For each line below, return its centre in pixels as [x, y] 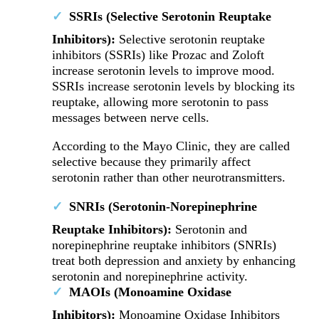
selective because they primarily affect [151, 162]
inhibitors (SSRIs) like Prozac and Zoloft [158, 54]
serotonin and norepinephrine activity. [150, 276]
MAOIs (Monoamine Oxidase [150, 292]
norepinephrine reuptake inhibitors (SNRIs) [164, 245]
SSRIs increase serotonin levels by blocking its [173, 86]
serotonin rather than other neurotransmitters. [170, 178]
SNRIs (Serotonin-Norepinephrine [163, 206]
